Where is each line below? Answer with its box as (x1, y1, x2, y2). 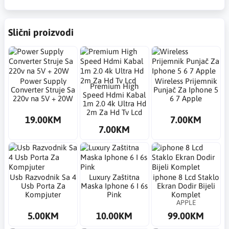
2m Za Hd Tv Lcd (86, 108, 143, 117)
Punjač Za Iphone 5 (153, 85, 219, 94)
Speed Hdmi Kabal (83, 90, 146, 100)
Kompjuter (25, 190, 61, 199)
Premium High (90, 82, 139, 91)
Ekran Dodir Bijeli (156, 181, 215, 190)
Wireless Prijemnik (154, 76, 217, 85)
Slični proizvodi (8, 26, 74, 38)
